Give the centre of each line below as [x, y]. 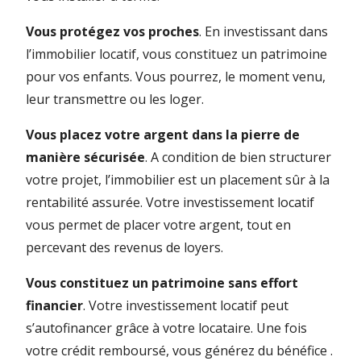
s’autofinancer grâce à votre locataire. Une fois [166, 328]
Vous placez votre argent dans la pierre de [163, 135]
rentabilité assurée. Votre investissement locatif [170, 203]
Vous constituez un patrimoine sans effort [162, 283]
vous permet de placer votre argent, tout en [158, 225]
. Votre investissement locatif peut [186, 306]
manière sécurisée [85, 158]
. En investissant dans [263, 32]
